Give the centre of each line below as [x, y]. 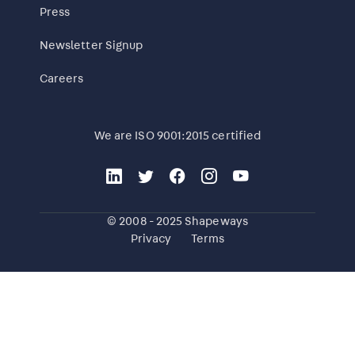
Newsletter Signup [92, 46]
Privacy [151, 239]
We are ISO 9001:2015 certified [177, 136]
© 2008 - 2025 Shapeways [177, 221]
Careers [62, 79]
